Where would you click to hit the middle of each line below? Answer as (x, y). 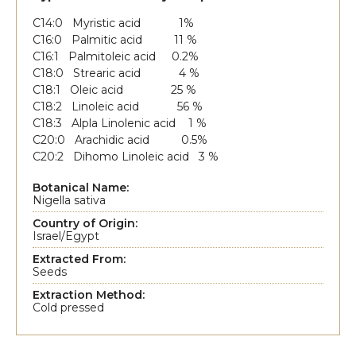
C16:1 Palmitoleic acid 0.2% (116, 57)
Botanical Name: (81, 188)
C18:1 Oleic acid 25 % (114, 90)
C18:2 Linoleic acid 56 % (118, 107)
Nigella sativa (69, 201)
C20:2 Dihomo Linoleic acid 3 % (126, 157)
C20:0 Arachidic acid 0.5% (120, 140)
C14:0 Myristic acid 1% (113, 23)
